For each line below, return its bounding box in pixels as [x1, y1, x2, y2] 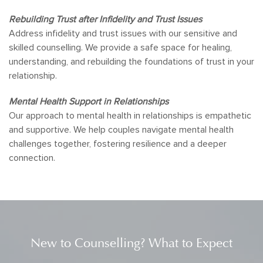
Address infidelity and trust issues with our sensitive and [9, 28, 237, 39]
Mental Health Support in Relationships [9, 96, 168, 107]
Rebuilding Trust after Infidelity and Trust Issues [9, 14, 202, 25]
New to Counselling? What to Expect [31, 235, 232, 251]
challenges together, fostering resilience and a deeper [9, 138, 227, 150]
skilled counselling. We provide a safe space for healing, [9, 42, 232, 53]
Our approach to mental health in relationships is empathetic [9, 110, 251, 122]
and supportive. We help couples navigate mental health [9, 124, 234, 136]
